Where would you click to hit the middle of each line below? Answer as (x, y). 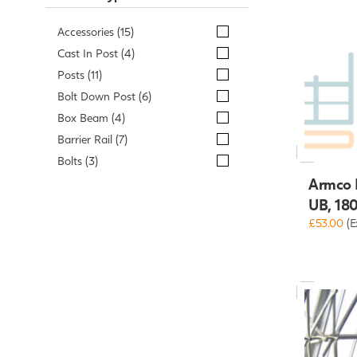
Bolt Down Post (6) (104, 96)
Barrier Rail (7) (92, 139)
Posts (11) (80, 74)
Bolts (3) (78, 160)
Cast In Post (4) (96, 53)
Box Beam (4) (91, 117)
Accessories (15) (96, 31)
